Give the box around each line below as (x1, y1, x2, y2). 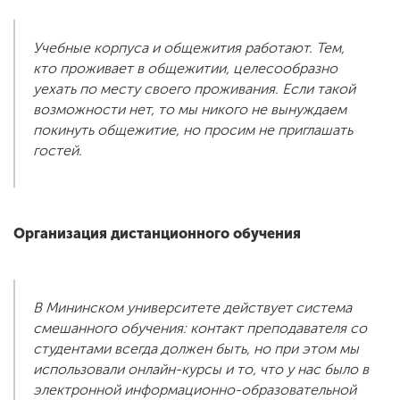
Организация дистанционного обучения (13, 225, 301, 243)
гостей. (33, 142, 82, 160)
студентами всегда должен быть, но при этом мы (33, 340, 359, 358)
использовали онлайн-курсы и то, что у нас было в (33, 361, 369, 379)
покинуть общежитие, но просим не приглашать (33, 121, 353, 139)
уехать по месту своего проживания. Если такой (33, 80, 355, 98)
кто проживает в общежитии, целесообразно (33, 60, 337, 78)
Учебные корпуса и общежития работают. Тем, (33, 39, 345, 57)
